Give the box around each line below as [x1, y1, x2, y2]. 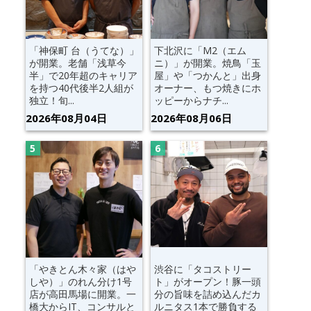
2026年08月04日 [25, 110, 107, 125]
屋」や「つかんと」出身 [153, 68, 261, 82]
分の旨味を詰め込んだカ [153, 287, 261, 301]
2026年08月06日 [150, 110, 232, 125]
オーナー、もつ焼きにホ [153, 81, 261, 94]
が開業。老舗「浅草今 [28, 56, 126, 69]
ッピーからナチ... [153, 93, 228, 107]
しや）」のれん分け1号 [28, 274, 132, 288]
